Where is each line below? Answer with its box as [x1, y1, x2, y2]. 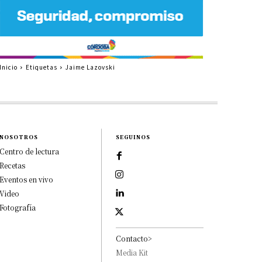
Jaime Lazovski [65, 62, 115, 71]
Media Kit [116, 247, 149, 257]
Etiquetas [25, 62, 57, 71]
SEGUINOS [116, 133, 151, 141]
